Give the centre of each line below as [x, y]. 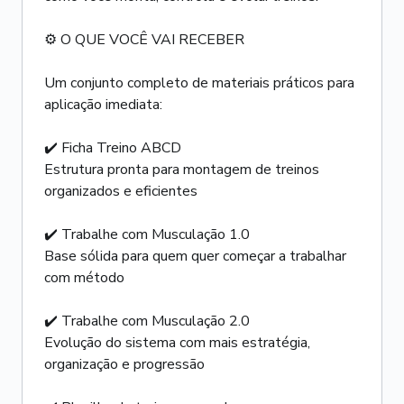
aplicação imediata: [103, 105]
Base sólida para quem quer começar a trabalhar [195, 256]
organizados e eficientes [121, 191]
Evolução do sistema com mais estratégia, [177, 343]
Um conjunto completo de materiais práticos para [199, 83]
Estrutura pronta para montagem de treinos [182, 170]
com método [84, 278]
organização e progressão [124, 364]
